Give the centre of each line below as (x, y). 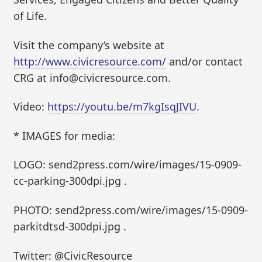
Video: (31, 107)
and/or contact (205, 61)
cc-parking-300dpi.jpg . (70, 181)
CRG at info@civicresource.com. (92, 77)
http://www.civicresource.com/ (90, 61)
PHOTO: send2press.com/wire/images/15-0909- (131, 210)
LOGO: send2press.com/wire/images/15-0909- (128, 165)
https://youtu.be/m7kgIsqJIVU (122, 107)
